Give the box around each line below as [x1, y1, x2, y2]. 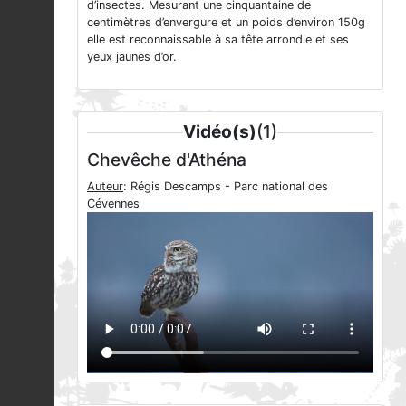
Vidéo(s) [183, 120, 256, 142]
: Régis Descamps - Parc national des [123, 179, 328, 193]
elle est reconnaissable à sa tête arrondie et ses [87, 32, 349, 46]
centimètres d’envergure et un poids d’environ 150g [87, 14, 365, 29]
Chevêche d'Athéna [87, 148, 246, 170]
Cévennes [87, 196, 140, 210]
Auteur [87, 179, 123, 193]
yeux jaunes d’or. [87, 49, 177, 63]
